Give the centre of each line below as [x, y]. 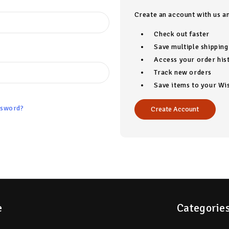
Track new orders [183, 73]
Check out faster [182, 34]
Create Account [175, 109]
